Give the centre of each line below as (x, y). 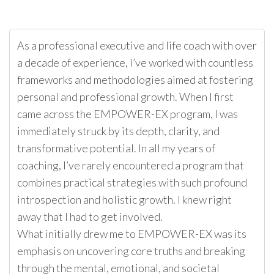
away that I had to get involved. (90, 217)
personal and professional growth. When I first (125, 97)
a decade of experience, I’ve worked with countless (135, 63)
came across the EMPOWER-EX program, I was (128, 114)
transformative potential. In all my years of (116, 148)
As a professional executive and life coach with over (137, 46)
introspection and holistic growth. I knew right (124, 200)
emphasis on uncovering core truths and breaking (131, 251)
